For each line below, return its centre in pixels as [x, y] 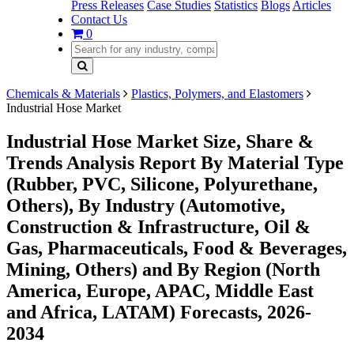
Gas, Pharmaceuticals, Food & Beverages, [177, 248]
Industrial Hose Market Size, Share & [160, 141]
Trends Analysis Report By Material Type [175, 162]
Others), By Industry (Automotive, [146, 205]
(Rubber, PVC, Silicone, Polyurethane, [162, 184]
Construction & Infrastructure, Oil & [158, 226]
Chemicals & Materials [63, 94]
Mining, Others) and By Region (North [163, 269]
